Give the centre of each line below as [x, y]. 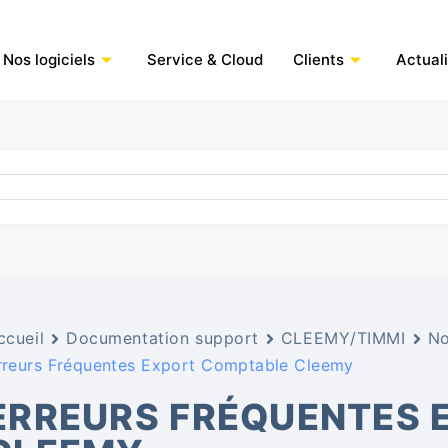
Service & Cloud [204, 59]
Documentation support [162, 338]
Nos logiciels [48, 59]
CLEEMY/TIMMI [343, 338]
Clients [318, 59]
